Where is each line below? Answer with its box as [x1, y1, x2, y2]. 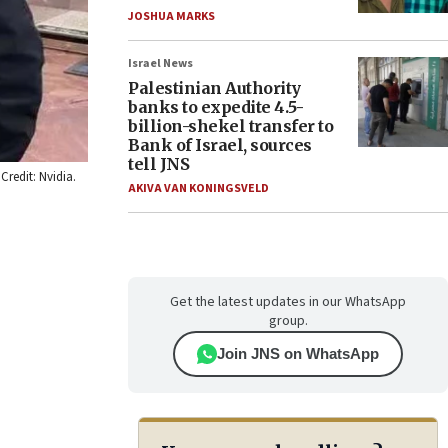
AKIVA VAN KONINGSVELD [128, 180, 269, 197]
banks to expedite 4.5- [128, 97, 303, 117]
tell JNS [128, 154, 189, 174]
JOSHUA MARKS [128, 8, 215, 25]
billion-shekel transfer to [128, 116, 333, 136]
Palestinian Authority [128, 78, 301, 98]
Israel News [128, 55, 193, 72]
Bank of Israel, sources [128, 135, 312, 155]
